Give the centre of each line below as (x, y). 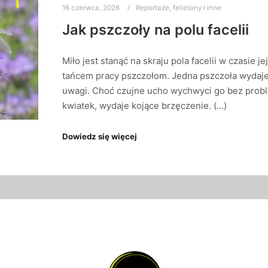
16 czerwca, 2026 (91, 8)
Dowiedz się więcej (100, 136)
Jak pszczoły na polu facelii (156, 29)
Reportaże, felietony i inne (179, 8)
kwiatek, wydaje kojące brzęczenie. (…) (144, 106)
